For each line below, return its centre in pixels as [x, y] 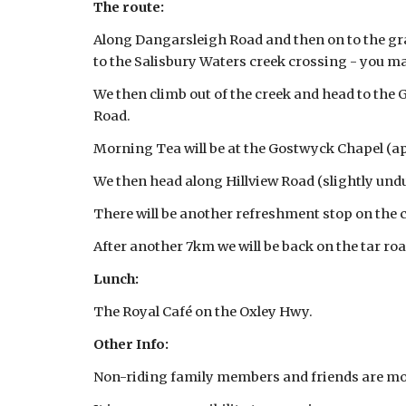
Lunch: [116, 279]
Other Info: [130, 344]
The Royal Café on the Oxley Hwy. [204, 312]
